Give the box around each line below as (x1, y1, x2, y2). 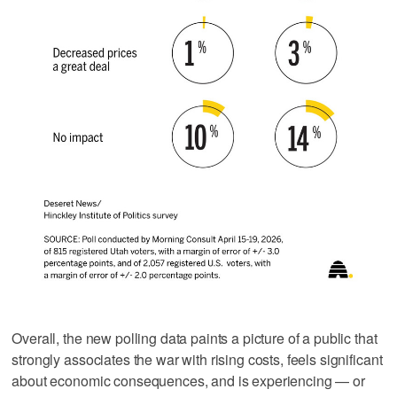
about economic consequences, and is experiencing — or (12, 370, 365, 391)
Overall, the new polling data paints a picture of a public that (12, 327, 378, 348)
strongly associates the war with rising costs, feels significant (12, 348, 383, 370)
